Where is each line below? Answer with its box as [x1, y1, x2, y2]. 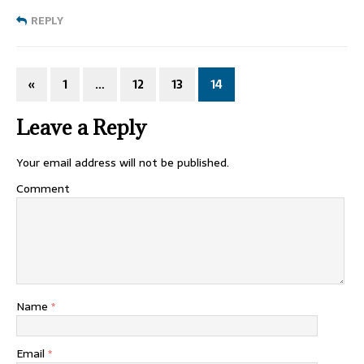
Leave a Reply [16, 114, 146, 141]
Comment [16, 180, 70, 197]
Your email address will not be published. [16, 154, 229, 171]
